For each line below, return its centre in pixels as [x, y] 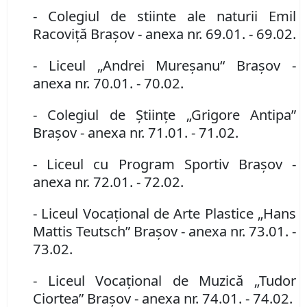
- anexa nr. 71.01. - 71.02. [159, 133]
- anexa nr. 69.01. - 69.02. [217, 34]
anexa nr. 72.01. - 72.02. [108, 182]
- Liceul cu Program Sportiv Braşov [158, 164]
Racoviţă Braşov [84, 34]
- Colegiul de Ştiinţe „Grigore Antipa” [164, 115]
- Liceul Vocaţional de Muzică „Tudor [164, 281]
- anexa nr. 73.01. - [238, 231]
